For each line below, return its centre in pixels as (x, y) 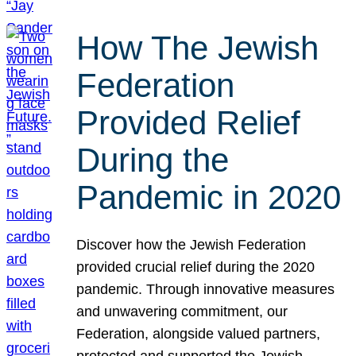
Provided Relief (189, 122)
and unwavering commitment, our (182, 312)
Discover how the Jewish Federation (192, 245)
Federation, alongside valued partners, (199, 334)
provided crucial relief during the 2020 (196, 267)
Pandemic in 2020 (209, 197)
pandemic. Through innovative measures (206, 290)
